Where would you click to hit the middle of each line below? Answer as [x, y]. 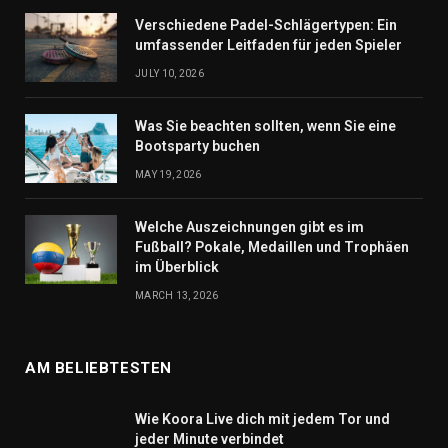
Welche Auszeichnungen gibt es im [249, 227]
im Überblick [177, 267]
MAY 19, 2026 [168, 175]
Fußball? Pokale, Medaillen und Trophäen [272, 247]
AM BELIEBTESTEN [98, 368]
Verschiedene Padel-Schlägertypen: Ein [266, 25]
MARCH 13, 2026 [177, 296]
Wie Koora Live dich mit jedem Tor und [262, 419]
